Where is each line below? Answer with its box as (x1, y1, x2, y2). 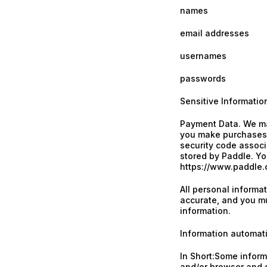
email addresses (180, 28, 249, 38)
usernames (180, 51, 226, 61)
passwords (180, 73, 226, 83)
